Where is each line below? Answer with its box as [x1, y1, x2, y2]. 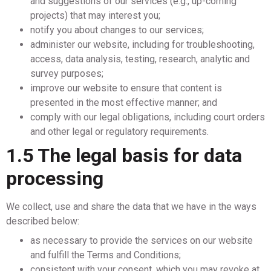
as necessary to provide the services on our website [30, 235, 253, 246]
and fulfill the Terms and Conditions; [30, 249, 181, 261]
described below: [6, 215, 82, 227]
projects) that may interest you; [30, 10, 160, 21]
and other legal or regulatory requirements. [30, 126, 209, 137]
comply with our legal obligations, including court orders [30, 111, 265, 123]
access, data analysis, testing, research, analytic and [30, 53, 250, 65]
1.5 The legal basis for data [6, 144, 242, 167]
